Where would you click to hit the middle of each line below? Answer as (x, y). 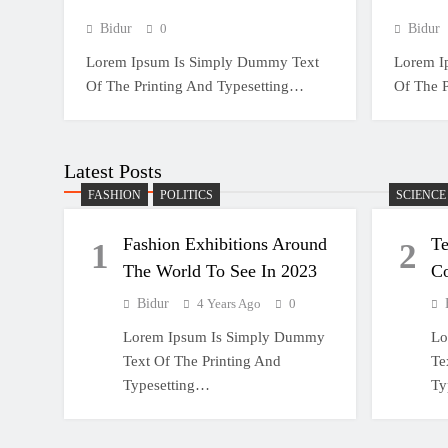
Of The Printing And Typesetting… (195, 86)
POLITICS (186, 195)
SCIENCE (421, 195)
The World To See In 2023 (220, 271)
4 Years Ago (229, 303)
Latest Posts (113, 171)
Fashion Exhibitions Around (225, 244)
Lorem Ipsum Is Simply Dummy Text (202, 62)
